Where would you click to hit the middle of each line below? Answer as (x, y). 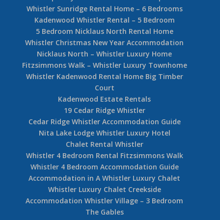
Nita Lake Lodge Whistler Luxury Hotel (104, 133)
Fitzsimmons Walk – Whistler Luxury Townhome (104, 65)
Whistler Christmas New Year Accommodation (105, 42)
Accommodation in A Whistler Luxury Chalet (105, 178)
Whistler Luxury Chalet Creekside (104, 189)
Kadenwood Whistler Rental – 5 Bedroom (104, 20)
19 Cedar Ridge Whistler (104, 110)
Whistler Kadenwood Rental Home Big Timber (104, 76)
